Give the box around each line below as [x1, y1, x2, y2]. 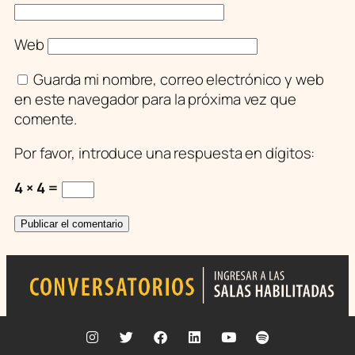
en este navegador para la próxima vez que [14, 88, 296, 109]
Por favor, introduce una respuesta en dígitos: [14, 143, 315, 163]
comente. [14, 108, 78, 129]
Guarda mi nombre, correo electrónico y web [32, 68, 324, 90]
